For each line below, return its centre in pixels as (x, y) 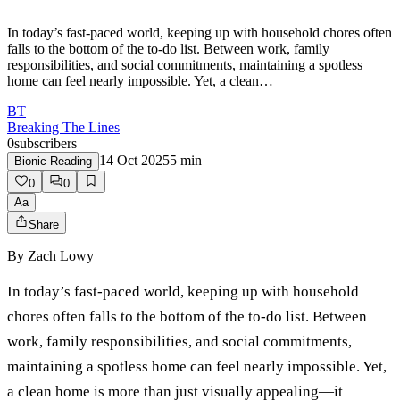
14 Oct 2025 (134, 161)
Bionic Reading (53, 162)
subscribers (46, 144)
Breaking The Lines (63, 128)
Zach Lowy (61, 256)
